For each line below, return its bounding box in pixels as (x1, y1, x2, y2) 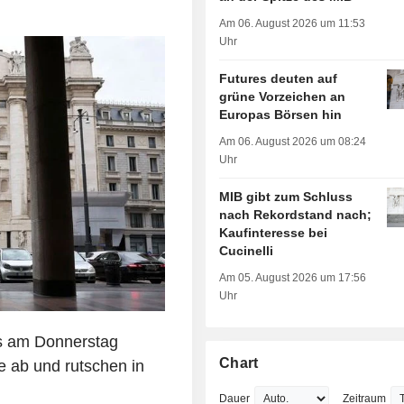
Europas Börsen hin (219, 107, 343, 123)
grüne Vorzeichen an (219, 89, 346, 105)
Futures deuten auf (219, 71, 338, 87)
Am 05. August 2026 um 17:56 (219, 271, 367, 285)
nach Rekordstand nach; (219, 207, 372, 223)
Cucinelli (219, 243, 274, 259)
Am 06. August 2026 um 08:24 (219, 135, 367, 149)
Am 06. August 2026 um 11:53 (219, 17, 366, 31)
